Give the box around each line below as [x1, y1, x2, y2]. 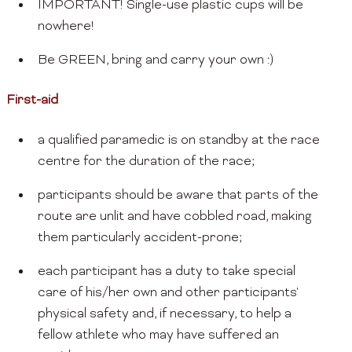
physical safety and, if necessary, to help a [38, 306, 291, 323]
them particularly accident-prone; [38, 230, 241, 247]
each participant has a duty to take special [38, 264, 295, 280]
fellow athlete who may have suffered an [38, 328, 279, 344]
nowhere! [38, 19, 94, 35]
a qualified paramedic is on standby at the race [38, 133, 320, 149]
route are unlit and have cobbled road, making [38, 209, 312, 225]
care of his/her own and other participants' [38, 285, 299, 302]
